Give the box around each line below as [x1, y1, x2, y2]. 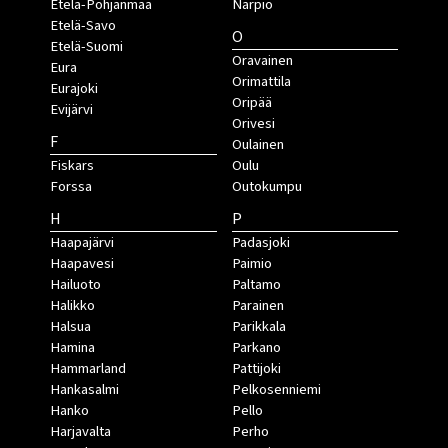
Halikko [50, 294, 95, 316]
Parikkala [231, 315, 286, 337]
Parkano [231, 336, 281, 358]
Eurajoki [50, 77, 98, 99]
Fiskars [50, 154, 94, 176]
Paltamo [231, 273, 281, 295]
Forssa [50, 175, 92, 197]
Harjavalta [50, 420, 111, 442]
